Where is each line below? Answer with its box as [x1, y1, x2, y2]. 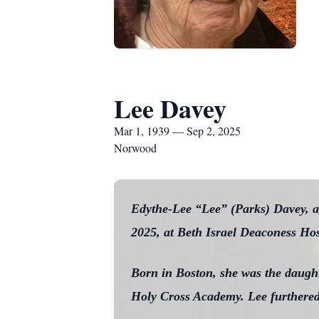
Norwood [114, 140, 157, 155]
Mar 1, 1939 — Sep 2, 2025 [114, 123, 241, 138]
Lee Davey [114, 90, 226, 127]
